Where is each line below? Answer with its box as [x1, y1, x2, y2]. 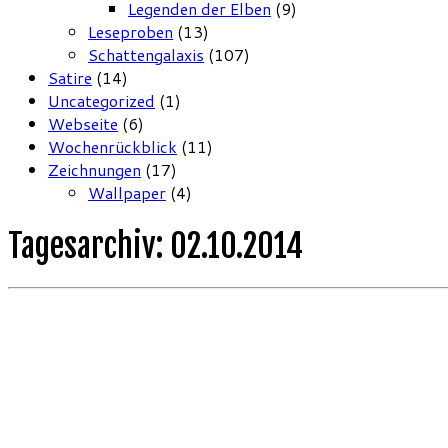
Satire [48, 66, 92, 90]
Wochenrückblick [48, 135, 177, 159]
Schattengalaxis [88, 43, 204, 67]
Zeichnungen [48, 158, 141, 182]
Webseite [48, 112, 118, 136]
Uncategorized [48, 89, 155, 113]
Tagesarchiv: [8, 225, 170, 266]
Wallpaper [88, 181, 166, 205]
